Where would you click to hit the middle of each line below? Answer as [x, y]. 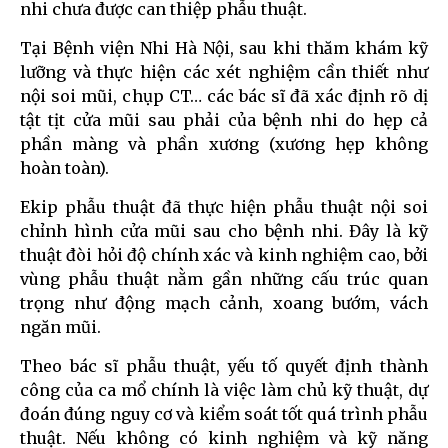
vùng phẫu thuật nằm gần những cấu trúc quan [224, 278]
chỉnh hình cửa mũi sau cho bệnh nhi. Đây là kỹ [224, 230]
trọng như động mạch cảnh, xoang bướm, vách [224, 302]
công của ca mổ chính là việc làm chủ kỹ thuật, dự [224, 389]
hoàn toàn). [64, 167]
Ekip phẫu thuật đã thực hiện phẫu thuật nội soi [224, 206]
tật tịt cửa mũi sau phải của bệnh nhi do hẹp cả [224, 119]
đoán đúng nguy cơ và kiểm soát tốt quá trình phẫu [224, 413]
